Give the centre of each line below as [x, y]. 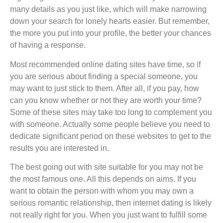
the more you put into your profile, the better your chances [111, 33]
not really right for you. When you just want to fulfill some [109, 215]
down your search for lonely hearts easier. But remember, [110, 21]
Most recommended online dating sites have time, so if [105, 64]
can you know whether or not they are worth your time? [106, 100]
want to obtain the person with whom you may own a [102, 191]
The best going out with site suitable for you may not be [107, 167]
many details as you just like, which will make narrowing [108, 9]
